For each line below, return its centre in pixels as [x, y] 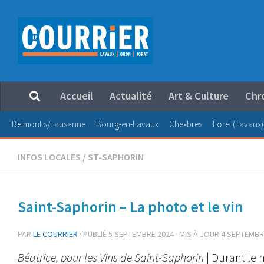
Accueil [77, 95]
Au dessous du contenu [64, 17]
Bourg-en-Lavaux [127, 124]
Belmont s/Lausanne [49, 124]
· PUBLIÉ [94, 234]
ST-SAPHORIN [116, 156]
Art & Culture [199, 95]
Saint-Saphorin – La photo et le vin [131, 206]
